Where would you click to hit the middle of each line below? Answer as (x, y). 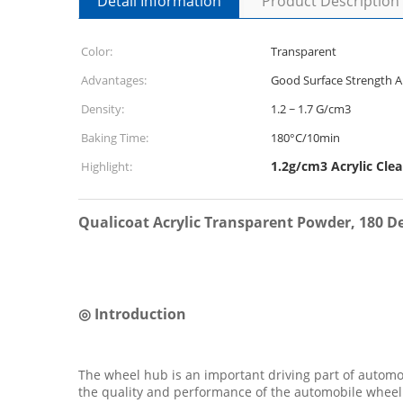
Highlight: (107, 166)
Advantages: (114, 80)
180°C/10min (305, 138)
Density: (103, 109)
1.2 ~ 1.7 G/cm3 (311, 109)
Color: (97, 51)
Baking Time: (115, 138)
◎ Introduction (132, 314)
